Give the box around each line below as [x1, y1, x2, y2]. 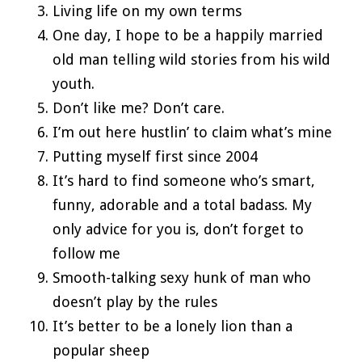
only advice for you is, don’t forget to [53, 220, 304, 238]
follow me [53, 244, 120, 262]
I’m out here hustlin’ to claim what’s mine [53, 123, 332, 141]
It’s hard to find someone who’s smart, [53, 171, 315, 189]
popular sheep [53, 341, 149, 359]
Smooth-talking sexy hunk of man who [53, 268, 311, 286]
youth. [53, 74, 95, 92]
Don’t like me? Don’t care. [53, 99, 225, 116]
